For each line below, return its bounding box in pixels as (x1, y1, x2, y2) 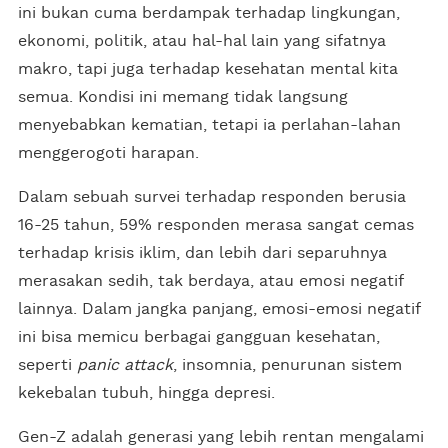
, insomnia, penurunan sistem (173, 356, 402, 373)
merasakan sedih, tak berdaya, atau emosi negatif (18, 272, 403, 289)
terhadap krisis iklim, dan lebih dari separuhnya (18, 244, 387, 261)
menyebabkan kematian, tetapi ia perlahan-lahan (18, 116, 401, 133)
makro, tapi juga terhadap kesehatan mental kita (18, 60, 398, 77)
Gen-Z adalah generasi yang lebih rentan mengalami (18, 428, 424, 445)
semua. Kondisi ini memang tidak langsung (18, 88, 348, 105)
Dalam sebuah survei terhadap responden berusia (18, 188, 406, 205)
